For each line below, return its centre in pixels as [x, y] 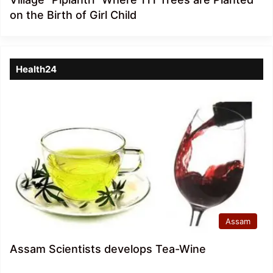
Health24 [36, 69]
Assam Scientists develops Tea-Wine [108, 249]
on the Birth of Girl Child [73, 15]
